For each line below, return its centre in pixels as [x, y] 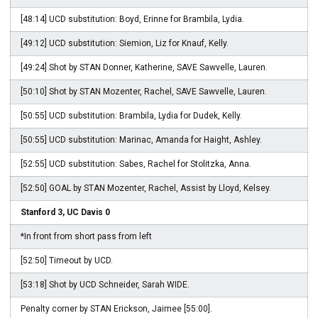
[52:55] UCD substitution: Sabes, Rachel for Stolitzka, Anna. [136, 164]
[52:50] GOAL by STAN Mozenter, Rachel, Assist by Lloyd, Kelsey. [146, 188]
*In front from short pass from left [86, 236]
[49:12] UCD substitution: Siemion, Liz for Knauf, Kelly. [125, 43]
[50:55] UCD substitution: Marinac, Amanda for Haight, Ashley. [141, 140]
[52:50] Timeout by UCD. [67, 261]
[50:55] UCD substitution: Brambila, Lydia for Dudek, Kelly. [131, 116]
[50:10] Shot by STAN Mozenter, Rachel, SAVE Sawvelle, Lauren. [144, 92]
